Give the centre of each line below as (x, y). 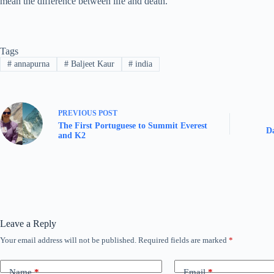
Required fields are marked (183, 240)
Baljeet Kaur (91, 64)
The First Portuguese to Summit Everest (133, 125)
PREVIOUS (78, 113)
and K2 (72, 135)
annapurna (30, 64)
